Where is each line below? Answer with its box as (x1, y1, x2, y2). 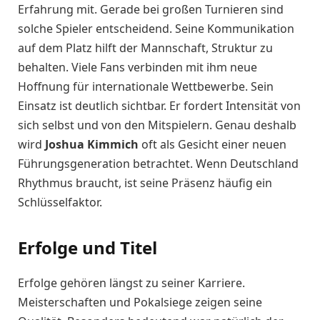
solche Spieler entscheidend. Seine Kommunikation (18, 20, 294, 36)
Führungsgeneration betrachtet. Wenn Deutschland (18, 155, 299, 171)
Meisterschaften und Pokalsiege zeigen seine (18, 294, 262, 311)
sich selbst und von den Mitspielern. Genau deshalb (18, 116, 296, 133)
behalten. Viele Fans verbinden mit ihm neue (18, 59, 257, 75)
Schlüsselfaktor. (18, 194, 102, 210)
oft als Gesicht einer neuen (139, 136, 286, 152)
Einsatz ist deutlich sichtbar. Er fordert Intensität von (18, 97, 301, 114)
